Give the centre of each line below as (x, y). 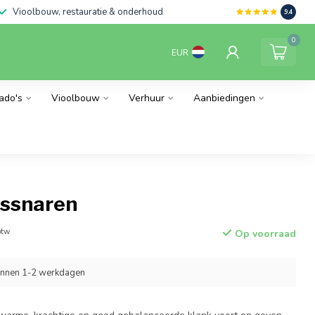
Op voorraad (264, 233)
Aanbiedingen (224, 98)
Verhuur (147, 98)
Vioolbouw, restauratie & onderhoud (88, 12)
